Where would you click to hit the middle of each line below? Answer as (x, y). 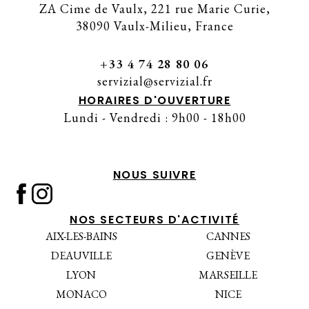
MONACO (81, 294)
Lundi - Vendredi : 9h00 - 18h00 (154, 118)
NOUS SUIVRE (154, 175)
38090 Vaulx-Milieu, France (154, 26)
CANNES (228, 236)
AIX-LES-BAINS (81, 236)
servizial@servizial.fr (154, 81)
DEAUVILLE (81, 256)
